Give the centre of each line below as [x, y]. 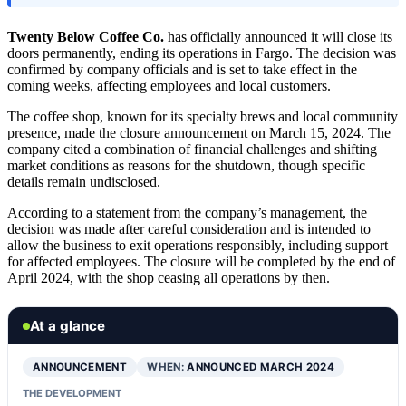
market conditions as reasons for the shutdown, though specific [186, 166]
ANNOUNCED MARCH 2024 [261, 367]
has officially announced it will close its [278, 37]
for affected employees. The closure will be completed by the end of [201, 262]
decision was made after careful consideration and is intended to [189, 229]
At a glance [68, 326]
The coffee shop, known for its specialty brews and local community [203, 117]
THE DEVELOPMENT [72, 394]
